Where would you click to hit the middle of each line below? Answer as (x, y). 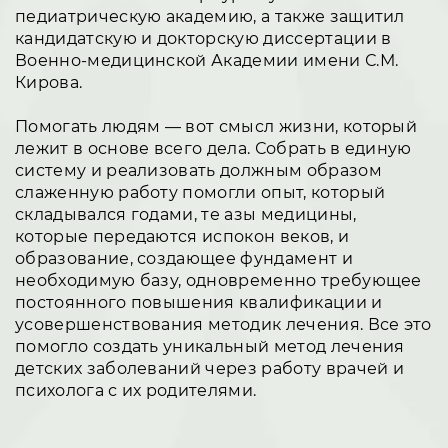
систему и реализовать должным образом (198, 170)
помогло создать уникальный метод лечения (210, 346)
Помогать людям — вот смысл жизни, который (216, 126)
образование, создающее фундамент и (184, 258)
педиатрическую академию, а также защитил (210, 16)
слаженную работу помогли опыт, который (200, 192)
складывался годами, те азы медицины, (186, 214)
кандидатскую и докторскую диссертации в (203, 38)
